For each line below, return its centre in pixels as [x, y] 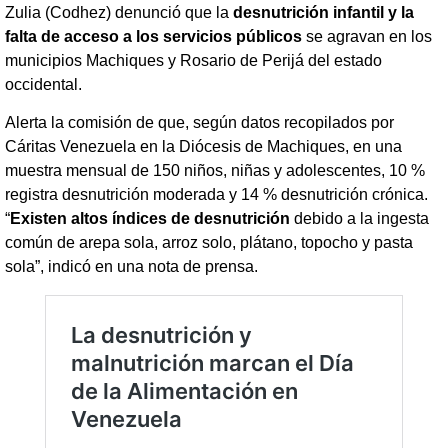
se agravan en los [367, 36]
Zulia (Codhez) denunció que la [119, 12]
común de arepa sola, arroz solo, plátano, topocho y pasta [209, 243]
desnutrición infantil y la [323, 12]
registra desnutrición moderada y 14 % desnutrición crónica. [216, 195]
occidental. [43, 84]
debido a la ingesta [361, 219]
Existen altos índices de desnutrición [152, 219]
